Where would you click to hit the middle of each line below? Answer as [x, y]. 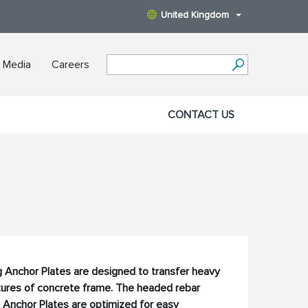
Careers [70, 65]
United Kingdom [195, 15]
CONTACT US [201, 115]
